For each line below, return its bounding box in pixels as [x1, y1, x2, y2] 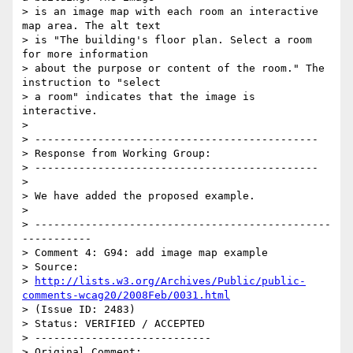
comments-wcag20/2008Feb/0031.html [22, 289, 230, 302]
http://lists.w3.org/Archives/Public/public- [35, 275, 306, 288]
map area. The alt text [22, 20, 161, 32]
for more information [22, 48, 148, 61]
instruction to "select [22, 76, 161, 89]
